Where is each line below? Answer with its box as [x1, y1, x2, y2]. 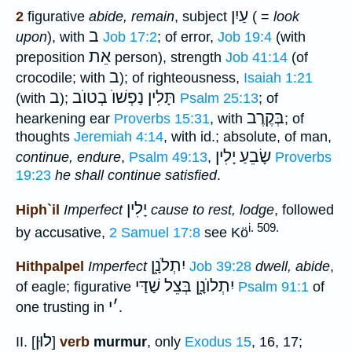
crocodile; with [16, 70, 109, 86]
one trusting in [16, 299, 108, 316]
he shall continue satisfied [55, 167, 217, 184]
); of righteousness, [119, 70, 244, 86]
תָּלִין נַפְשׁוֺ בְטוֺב [72, 88, 176, 108]
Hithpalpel [16, 258, 84, 275]
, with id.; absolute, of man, [163, 129, 332, 145]
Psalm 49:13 [129, 149, 207, 166]
